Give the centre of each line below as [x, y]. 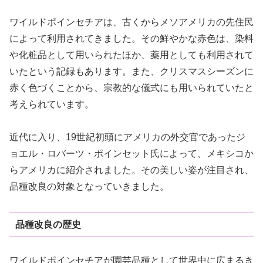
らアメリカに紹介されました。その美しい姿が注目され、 [131, 170]
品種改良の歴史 [48, 224]
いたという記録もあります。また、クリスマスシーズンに [131, 71]
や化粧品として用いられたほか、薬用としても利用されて [131, 55]
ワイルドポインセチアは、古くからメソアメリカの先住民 [131, 22]
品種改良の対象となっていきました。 [89, 187]
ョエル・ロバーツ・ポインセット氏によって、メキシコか [131, 154]
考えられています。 [52, 104]
